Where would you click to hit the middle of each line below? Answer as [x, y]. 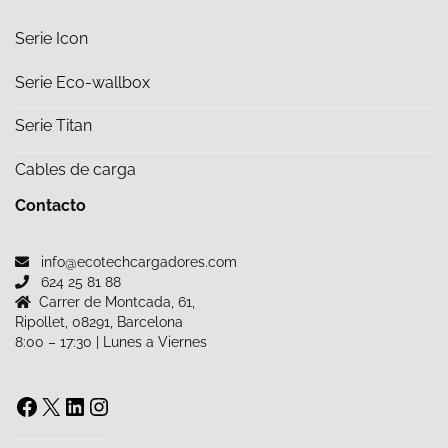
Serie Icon [51, 38]
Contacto [50, 205]
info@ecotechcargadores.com [137, 261]
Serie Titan [53, 126]
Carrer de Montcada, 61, [117, 301]
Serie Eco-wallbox [82, 82]
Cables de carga [75, 170]
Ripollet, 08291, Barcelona [99, 321]
